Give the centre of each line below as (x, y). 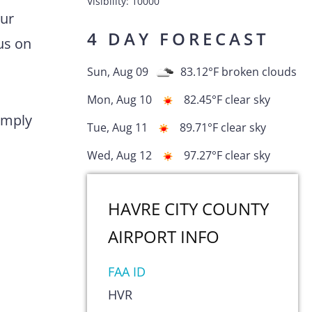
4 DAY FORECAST (178, 39)
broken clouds (259, 72)
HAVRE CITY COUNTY (188, 209)
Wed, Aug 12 (119, 156)
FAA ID (126, 272)
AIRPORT (142, 236)
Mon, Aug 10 (119, 100)
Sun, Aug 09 (117, 72)
